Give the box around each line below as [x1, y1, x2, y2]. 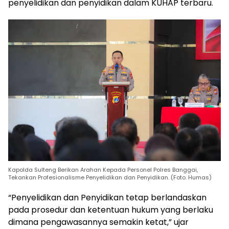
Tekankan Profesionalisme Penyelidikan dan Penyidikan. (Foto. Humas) [8, 173, 212, 182]
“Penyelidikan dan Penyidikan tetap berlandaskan [8, 192, 207, 204]
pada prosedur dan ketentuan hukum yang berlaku [8, 204, 213, 216]
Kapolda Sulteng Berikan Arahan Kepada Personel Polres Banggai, [8, 166, 198, 174]
